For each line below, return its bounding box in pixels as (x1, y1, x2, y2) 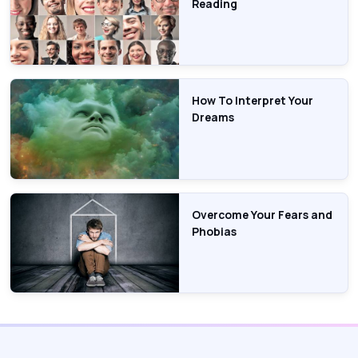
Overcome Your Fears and (192, 206, 332, 222)
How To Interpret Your (192, 93, 313, 109)
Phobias (192, 223, 237, 239)
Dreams (192, 109, 234, 125)
